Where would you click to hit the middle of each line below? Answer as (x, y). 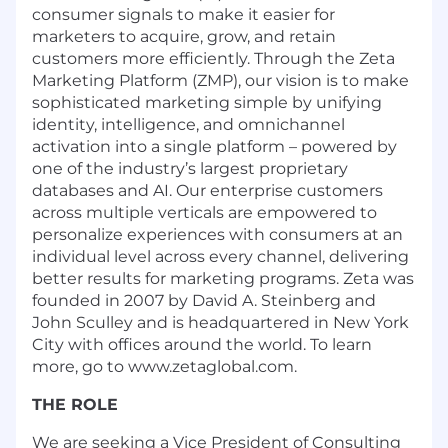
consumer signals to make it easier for (183, 14)
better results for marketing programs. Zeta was (223, 278)
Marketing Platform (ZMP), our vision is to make (220, 80)
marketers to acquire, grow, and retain (184, 36)
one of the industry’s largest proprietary (190, 168)
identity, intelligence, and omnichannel (188, 124)
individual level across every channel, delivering (220, 256)
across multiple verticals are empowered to (204, 212)
